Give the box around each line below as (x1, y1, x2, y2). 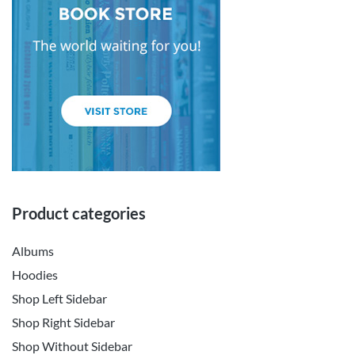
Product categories (12, 204, 146, 223)
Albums (12, 243, 54, 258)
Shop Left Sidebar (12, 291, 107, 306)
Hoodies (12, 267, 58, 282)
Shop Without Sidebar (12, 338, 132, 353)
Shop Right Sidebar (12, 315, 115, 330)
